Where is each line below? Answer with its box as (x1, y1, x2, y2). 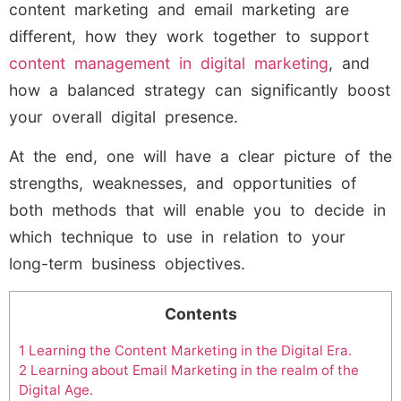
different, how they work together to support (9, 26, 369, 46)
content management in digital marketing (9, 53, 328, 73)
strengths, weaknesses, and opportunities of (9, 174, 356, 193)
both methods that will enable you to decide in (9, 200, 386, 220)
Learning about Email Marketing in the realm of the (27, 361, 359, 379)
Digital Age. (19, 380, 93, 398)
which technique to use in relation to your (9, 227, 346, 247)
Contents (164, 303, 237, 323)
